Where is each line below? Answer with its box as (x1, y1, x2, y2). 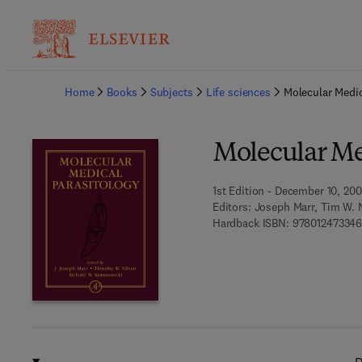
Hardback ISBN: (212, 216, 289, 230)
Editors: (212, 200, 251, 214)
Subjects (149, 85, 193, 99)
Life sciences (205, 85, 271, 99)
